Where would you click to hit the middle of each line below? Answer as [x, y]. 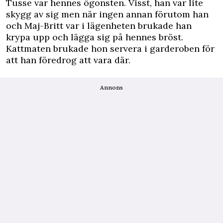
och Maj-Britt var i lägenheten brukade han [99, 26]
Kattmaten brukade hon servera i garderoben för [110, 49]
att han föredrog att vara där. [68, 60]
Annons [111, 87]
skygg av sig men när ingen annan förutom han [107, 14]
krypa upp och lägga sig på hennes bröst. [95, 37]
